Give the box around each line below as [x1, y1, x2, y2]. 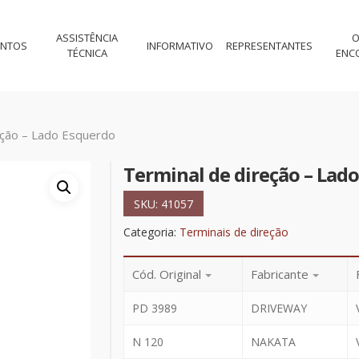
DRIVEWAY [250, 301, 307, 317]
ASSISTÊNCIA [56, 30, 119, 45]
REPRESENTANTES [226, 38, 313, 53]
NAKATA [250, 334, 296, 350]
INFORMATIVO [147, 38, 214, 53]
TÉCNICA [67, 46, 107, 60]
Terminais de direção [179, 224, 288, 240]
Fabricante [250, 266, 309, 283]
